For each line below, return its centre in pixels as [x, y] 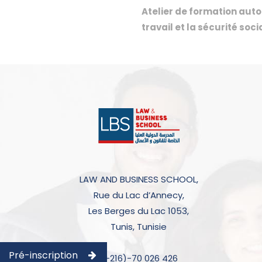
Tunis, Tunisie [139, 227]
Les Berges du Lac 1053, [139, 211]
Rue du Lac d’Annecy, [139, 195]
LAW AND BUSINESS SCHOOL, [139, 180]
